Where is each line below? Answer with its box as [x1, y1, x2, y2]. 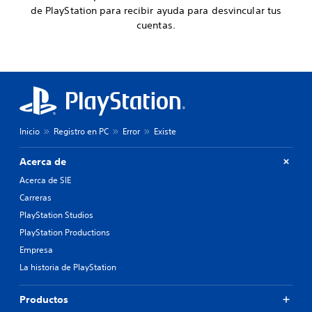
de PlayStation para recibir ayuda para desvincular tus [30, 3, 282, 17]
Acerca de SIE [19, 173, 71, 186]
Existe [154, 125, 176, 137]
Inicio [19, 125, 40, 137]
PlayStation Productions [19, 226, 110, 238]
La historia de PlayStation [19, 260, 116, 273]
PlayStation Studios [19, 208, 93, 221]
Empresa [19, 243, 53, 256]
